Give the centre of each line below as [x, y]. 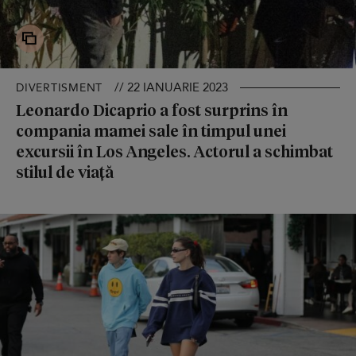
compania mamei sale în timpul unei [151, 130]
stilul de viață [65, 171]
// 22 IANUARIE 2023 [171, 87]
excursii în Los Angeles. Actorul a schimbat [174, 151]
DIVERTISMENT [59, 87]
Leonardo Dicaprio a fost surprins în [152, 109]
